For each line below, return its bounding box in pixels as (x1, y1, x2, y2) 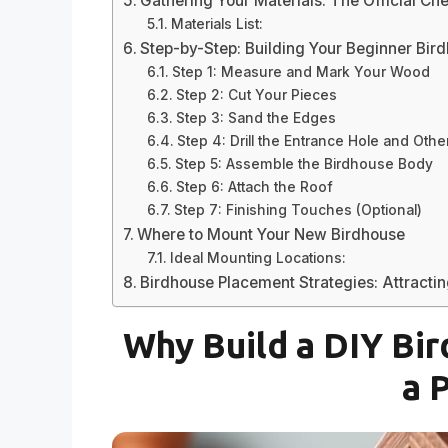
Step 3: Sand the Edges (175, 110, 336, 127)
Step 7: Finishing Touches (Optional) (173, 202, 422, 219)
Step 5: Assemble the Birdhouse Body (174, 156, 433, 173)
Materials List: (170, 16, 263, 33)
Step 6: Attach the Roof (175, 179, 333, 196)
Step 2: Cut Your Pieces (175, 87, 337, 104)
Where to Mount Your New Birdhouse (137, 225, 406, 245)
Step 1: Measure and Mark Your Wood (171, 64, 430, 81)
